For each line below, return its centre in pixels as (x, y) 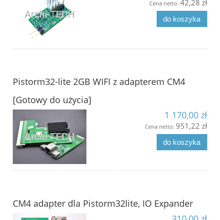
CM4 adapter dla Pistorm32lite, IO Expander (103, 203)
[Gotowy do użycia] (52, 99)
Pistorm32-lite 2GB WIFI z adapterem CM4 (99, 81)
